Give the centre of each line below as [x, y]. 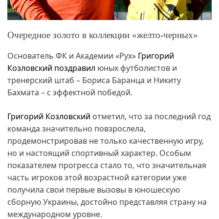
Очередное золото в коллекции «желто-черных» [103, 35]
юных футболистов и [136, 68]
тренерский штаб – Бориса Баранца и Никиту [94, 80]
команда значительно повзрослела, [77, 129]
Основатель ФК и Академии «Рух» [73, 56]
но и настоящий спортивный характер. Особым [99, 153]
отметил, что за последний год [151, 116]
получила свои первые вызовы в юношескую [94, 190]
